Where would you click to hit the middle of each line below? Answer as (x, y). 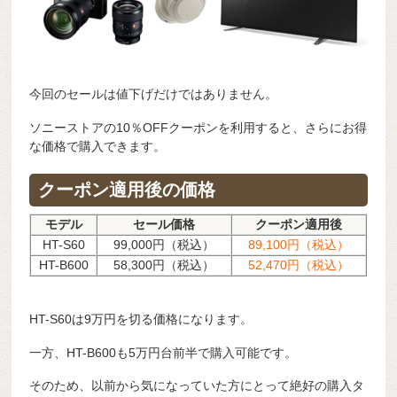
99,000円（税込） (164, 245)
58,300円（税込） (164, 265)
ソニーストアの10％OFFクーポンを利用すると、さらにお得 (198, 128)
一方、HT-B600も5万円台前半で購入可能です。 (163, 352)
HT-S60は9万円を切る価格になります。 (141, 319)
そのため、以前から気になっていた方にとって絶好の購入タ (197, 386)
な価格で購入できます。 (98, 147)
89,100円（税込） (299, 245)
